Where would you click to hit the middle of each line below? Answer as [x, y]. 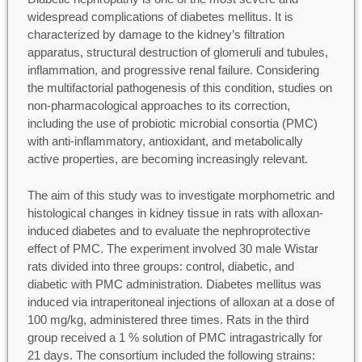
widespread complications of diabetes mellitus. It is [160, 17]
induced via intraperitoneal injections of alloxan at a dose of [181, 301]
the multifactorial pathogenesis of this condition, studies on [179, 88]
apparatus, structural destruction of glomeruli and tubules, [177, 52]
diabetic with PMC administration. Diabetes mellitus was [174, 284]
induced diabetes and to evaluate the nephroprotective [168, 230]
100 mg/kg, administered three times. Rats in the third [168, 319]
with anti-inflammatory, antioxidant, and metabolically [165, 141]
